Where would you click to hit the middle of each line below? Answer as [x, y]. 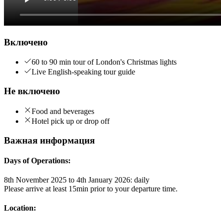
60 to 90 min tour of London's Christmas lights [104, 62]
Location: [20, 208]
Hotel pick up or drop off [71, 121]
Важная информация [49, 140]
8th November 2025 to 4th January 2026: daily [77, 180]
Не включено [32, 91]
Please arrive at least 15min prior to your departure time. [91, 189]
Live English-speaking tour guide [83, 72]
